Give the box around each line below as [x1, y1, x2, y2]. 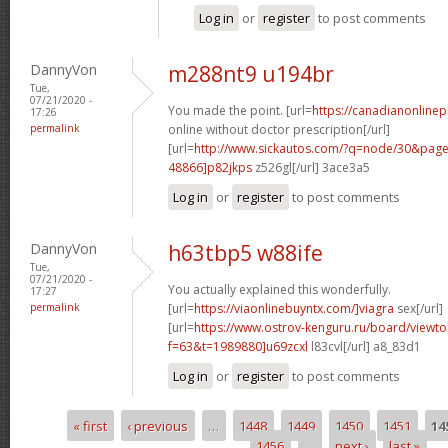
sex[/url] [394, 299, 443, 317]
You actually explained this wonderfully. [168, 280, 391, 298]
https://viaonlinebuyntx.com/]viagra [194, 299, 394, 317]
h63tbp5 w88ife [168, 238, 323, 267]
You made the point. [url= [168, 101, 312, 119]
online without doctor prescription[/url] [168, 120, 390, 138]
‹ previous [127, 416, 188, 435]
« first [73, 416, 107, 435]
